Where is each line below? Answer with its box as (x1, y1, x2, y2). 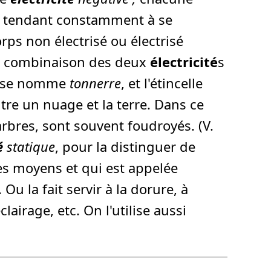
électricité (150, 53, 218, 71)
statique (3, 137, 55, 156)
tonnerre (70, 74, 121, 93)
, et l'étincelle (121, 74, 203, 93)
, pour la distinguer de (55, 137, 195, 156)
